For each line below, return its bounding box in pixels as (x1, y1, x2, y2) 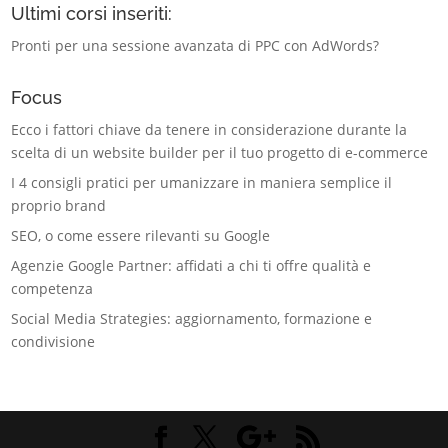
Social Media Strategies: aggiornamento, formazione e (11, 309, 373, 329)
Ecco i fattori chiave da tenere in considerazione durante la (11, 120, 408, 140)
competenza (11, 279, 94, 299)
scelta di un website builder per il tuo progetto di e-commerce (11, 143, 429, 163)
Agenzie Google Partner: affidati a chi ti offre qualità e (11, 256, 372, 276)
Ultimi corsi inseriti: (11, 3, 173, 25)
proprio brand (11, 196, 107, 216)
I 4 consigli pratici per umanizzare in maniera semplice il (11, 173, 393, 193)
